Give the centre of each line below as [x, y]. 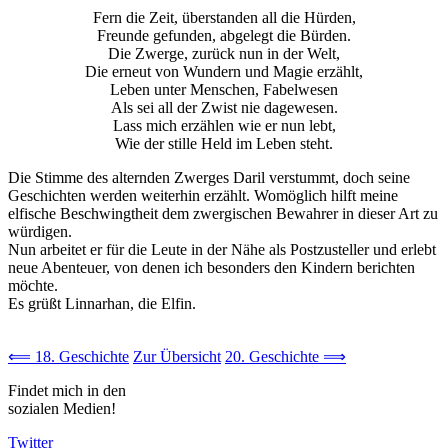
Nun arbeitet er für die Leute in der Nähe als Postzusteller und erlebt [222, 249]
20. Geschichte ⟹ [285, 356]
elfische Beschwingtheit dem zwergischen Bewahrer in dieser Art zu [223, 213]
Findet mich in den [67, 390]
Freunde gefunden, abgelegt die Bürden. [224, 35]
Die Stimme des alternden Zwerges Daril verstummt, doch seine [209, 177]
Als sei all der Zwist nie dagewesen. [224, 107]
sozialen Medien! [62, 408]
